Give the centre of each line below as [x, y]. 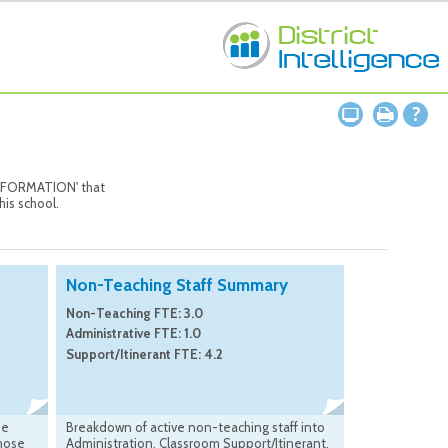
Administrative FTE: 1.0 [133, 333]
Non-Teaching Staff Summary [177, 285]
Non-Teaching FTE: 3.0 [134, 313]
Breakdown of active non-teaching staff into [195, 427]
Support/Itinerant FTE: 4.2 [144, 353]
